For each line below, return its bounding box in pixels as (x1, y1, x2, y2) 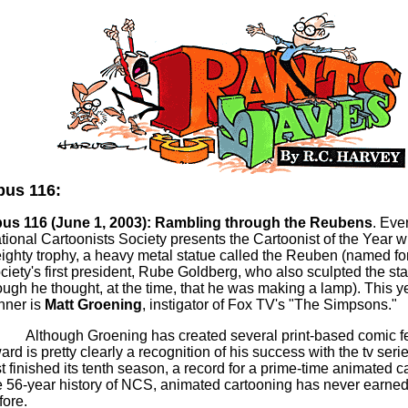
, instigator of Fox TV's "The (141, 297, 323, 312)
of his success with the (209, 344, 362, 360)
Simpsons (322, 297, 388, 312)
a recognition (126, 344, 210, 360)
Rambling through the (154, 215, 310, 230)
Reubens (309, 215, 372, 230)
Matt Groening (44, 297, 142, 312)
